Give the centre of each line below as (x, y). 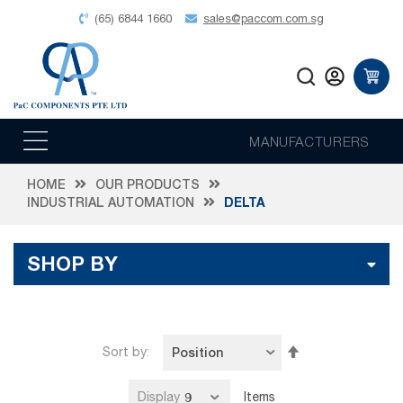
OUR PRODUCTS (148, 184)
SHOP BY (72, 264)
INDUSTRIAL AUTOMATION (111, 202)
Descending (335, 370)
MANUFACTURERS (309, 141)
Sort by (125, 353)
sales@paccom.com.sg (263, 19)
